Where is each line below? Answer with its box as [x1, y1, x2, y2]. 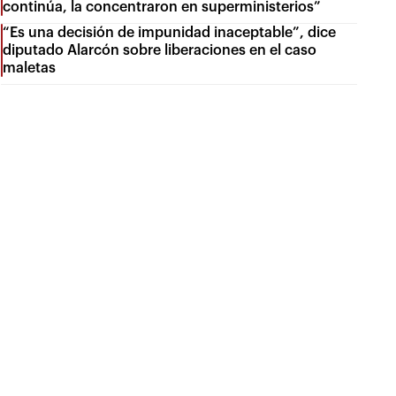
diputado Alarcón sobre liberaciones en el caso [3, 42, 317, 57]
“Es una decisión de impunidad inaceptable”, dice [3, 25, 337, 40]
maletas [3, 60, 57, 75]
